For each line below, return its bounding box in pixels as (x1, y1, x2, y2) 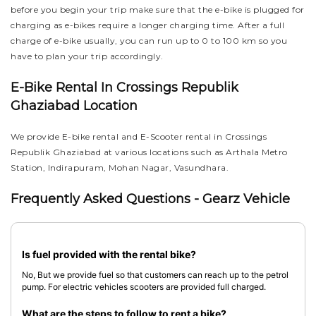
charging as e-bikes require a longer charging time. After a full (11, 20, 284, 30)
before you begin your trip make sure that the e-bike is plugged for (11, 4, 305, 15)
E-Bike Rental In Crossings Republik (11, 80, 238, 95)
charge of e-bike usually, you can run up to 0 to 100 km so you (11, 35, 287, 46)
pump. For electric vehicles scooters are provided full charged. (22, 281, 266, 292)
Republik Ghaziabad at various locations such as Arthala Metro (11, 147, 288, 157)
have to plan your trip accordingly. (11, 51, 164, 61)
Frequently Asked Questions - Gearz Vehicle (11, 191, 290, 207)
